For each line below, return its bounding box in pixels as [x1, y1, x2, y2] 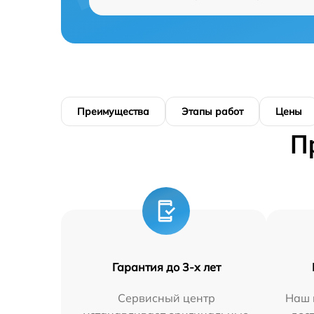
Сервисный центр [117, 291, 215, 305]
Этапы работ [182, 105, 243, 118]
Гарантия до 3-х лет [111, 260, 221, 274]
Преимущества [77, 105, 149, 118]
